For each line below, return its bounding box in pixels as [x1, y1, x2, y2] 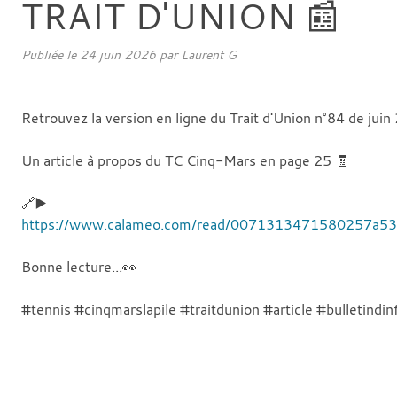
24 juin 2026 [80, 45, 156, 63]
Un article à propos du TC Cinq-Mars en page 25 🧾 [21, 150, 349, 170]
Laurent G [181, 45, 237, 63]
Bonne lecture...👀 [21, 256, 136, 276]
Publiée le [21, 45, 80, 63]
